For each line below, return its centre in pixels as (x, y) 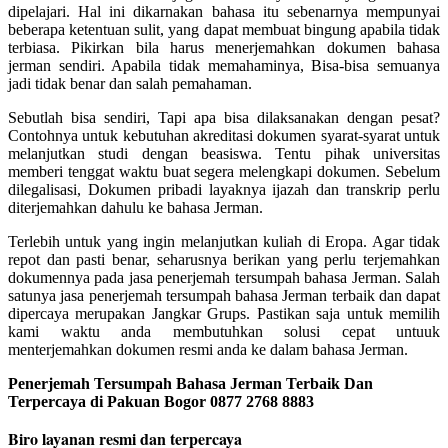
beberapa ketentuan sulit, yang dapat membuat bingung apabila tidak (224, 29)
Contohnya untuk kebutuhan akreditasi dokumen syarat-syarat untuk (224, 135)
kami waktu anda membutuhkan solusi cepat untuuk (224, 331)
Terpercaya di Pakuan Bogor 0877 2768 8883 (161, 401)
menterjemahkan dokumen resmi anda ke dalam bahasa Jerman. (208, 349)
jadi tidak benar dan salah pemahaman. (130, 83)
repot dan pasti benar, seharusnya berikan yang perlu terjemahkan (224, 259)
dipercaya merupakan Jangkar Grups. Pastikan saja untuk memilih (224, 313)
